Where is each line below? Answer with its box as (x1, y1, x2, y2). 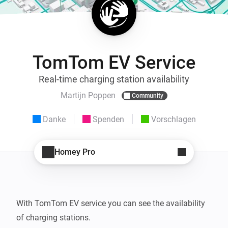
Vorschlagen (151, 114, 196, 124)
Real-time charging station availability (39, 73, 189, 84)
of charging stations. (16, 212, 91, 222)
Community (132, 92, 163, 99)
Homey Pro (54, 147, 95, 157)
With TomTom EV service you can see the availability (16, 198, 205, 208)
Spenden (92, 114, 124, 124)
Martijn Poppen (61, 91, 116, 101)
